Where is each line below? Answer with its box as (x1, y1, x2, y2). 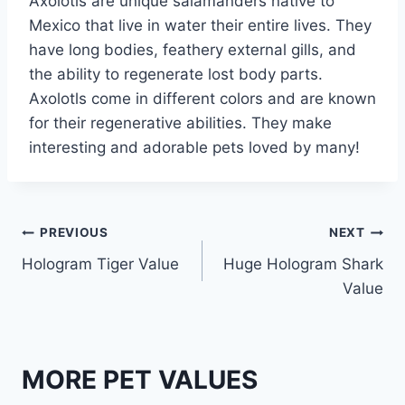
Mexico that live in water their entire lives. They (29, 15, 372, 34)
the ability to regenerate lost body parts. (29, 64, 323, 83)
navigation (21, 260, 150, 292)
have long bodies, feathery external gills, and (29, 40, 356, 59)
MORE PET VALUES (22, 364, 258, 396)
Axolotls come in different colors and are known (29, 89, 376, 108)
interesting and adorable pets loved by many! (29, 137, 360, 156)
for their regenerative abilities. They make (29, 113, 332, 132)
